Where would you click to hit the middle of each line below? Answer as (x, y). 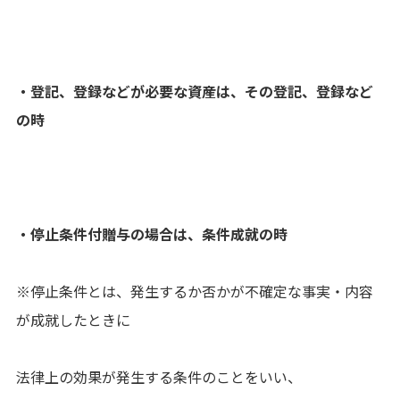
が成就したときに (73, 320)
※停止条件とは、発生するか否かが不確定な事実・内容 (195, 291)
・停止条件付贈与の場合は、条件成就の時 (152, 234)
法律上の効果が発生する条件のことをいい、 (159, 377)
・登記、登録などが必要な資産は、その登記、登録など (195, 91)
